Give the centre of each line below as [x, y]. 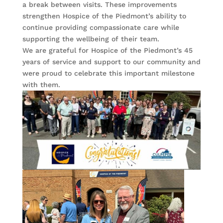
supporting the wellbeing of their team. [91, 39]
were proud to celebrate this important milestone [108, 73]
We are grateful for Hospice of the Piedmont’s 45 [107, 51]
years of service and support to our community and [111, 62]
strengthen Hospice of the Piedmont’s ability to [104, 16]
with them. [41, 85]
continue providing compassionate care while [101, 28]
